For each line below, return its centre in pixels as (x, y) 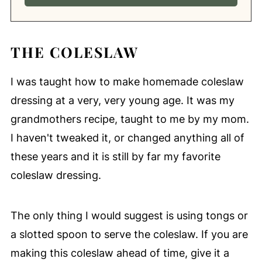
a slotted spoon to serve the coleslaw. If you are (129, 234)
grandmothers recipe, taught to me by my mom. (130, 119)
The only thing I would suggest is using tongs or (129, 215)
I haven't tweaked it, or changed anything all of (127, 137)
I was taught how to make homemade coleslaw (127, 81)
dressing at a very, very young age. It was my (122, 100)
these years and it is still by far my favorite (115, 156)
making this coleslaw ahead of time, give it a (120, 253)
